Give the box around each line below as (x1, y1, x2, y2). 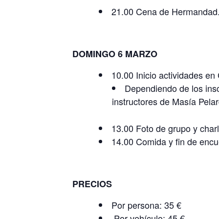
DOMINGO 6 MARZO (72, 47, 157, 60)
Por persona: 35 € (111, 198, 181, 211)
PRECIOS (72, 177, 112, 190)
